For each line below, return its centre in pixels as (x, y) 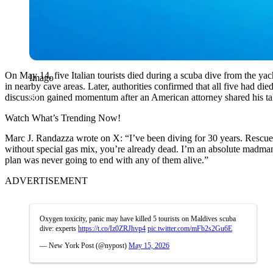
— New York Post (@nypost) (84, 245)
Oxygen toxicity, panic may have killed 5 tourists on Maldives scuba (138, 218)
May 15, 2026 (149, 245)
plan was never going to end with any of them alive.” (107, 160)
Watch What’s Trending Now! (63, 118)
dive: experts (59, 228)
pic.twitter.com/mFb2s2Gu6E (190, 228)
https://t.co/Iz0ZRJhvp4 (112, 228)
